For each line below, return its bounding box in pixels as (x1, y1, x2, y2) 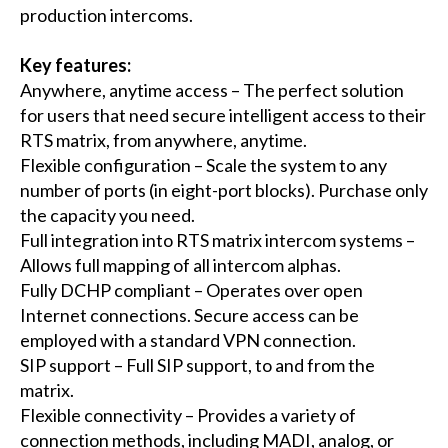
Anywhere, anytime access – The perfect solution (19, 79, 404, 102)
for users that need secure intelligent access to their (19, 104, 426, 127)
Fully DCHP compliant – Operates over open (19, 279, 363, 302)
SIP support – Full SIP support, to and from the (19, 354, 375, 377)
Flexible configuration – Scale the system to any (19, 154, 387, 177)
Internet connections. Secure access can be (19, 304, 359, 327)
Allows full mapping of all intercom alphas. (19, 254, 341, 277)
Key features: (19, 54, 131, 77)
